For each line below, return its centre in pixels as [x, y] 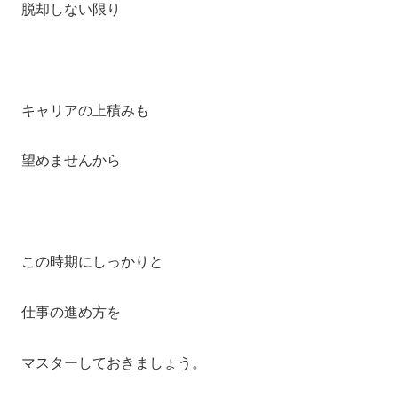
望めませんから [71, 161]
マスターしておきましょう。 [114, 362]
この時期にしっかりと [92, 262]
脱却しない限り [71, 10]
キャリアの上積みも [85, 110]
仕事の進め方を [71, 312]
